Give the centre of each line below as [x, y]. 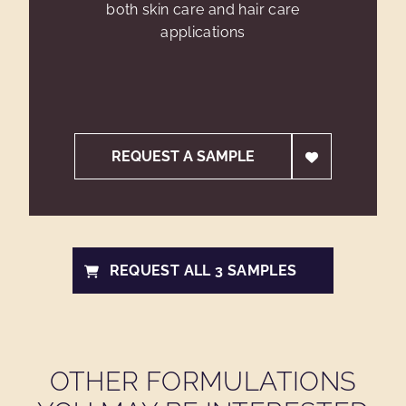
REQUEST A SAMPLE [184, 156]
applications [203, 32]
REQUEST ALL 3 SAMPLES [203, 271]
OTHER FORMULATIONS [203, 382]
